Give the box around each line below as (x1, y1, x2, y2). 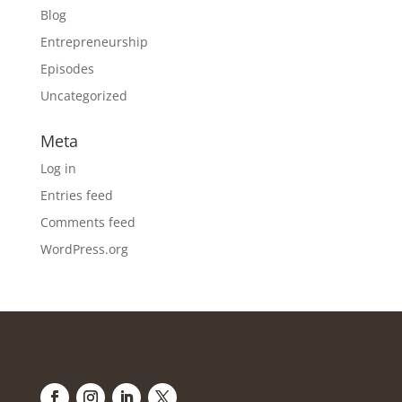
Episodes (39, 59, 94, 77)
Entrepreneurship (39, 32, 148, 50)
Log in (39, 159, 76, 177)
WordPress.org (39, 240, 128, 258)
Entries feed (39, 186, 113, 204)
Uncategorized (39, 86, 127, 104)
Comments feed (39, 213, 135, 231)
